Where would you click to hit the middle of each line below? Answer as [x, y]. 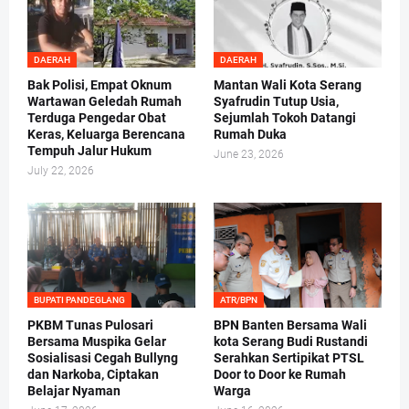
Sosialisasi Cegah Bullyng [103, 358]
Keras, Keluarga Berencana [106, 135]
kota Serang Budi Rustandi [291, 342]
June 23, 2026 [249, 155]
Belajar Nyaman [74, 391]
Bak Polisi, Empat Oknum [100, 85]
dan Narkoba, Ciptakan [93, 375]
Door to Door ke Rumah [280, 375]
